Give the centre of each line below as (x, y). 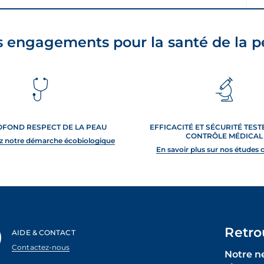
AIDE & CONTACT (44, 232)
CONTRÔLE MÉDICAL (224, 136)
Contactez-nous (41, 247)
